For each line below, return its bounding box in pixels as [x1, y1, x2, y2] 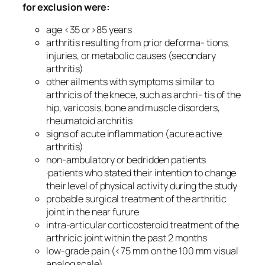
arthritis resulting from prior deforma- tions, [46, 35, 230, 49]
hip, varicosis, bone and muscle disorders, [46, 101, 220, 114]
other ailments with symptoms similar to [46, 75, 215, 88]
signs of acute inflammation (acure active [46, 127, 222, 140]
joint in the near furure [46, 205, 139, 218]
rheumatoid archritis [46, 114, 132, 127]
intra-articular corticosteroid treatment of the [46, 218, 240, 231]
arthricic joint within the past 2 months [46, 231, 207, 244]
